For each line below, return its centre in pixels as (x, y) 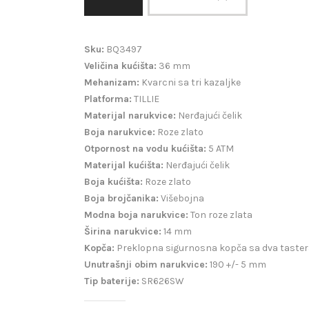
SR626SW (162, 281)
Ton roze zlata (220, 215)
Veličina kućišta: (120, 66)
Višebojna (181, 198)
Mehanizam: (112, 82)
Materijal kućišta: (124, 165)
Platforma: (108, 99)
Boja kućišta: (113, 181)
